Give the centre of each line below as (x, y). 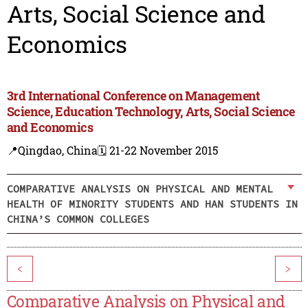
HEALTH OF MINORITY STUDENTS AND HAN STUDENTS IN (152, 203)
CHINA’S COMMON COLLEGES (78, 219)
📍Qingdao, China (52, 151)
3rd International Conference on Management (133, 96)
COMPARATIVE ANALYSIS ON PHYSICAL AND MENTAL (140, 188)
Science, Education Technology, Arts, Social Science (151, 112)
